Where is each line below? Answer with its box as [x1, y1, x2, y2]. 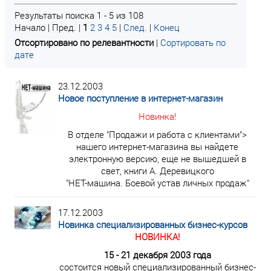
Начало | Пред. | [15, 21, 83, 33]
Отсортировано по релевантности [15, 36, 154, 48]
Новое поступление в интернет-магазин [58, 92, 223, 104]
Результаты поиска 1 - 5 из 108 [15, 9, 143, 21]
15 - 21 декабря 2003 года [103, 249, 211, 261]
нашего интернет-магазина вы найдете [76, 140, 238, 152]
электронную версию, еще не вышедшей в [68, 152, 246, 165]
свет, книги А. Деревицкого [100, 165, 214, 177]
